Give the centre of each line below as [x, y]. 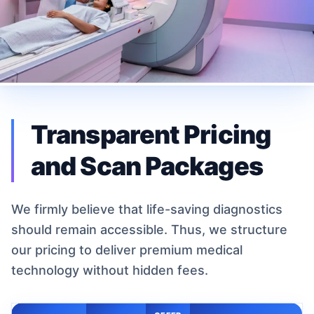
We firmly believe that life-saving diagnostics [147, 209]
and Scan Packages [147, 166]
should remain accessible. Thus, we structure [149, 229]
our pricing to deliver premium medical [127, 250]
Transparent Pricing [151, 134]
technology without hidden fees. [110, 270]
